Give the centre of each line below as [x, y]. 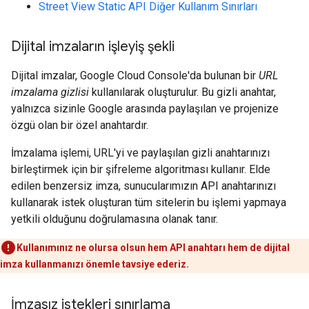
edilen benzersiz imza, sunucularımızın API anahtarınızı [143, 186]
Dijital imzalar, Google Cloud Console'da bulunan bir [135, 76]
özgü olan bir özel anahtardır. [80, 125]
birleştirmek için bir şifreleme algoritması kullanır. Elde [141, 169]
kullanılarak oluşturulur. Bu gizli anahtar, [182, 92]
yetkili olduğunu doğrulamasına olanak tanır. [114, 219]
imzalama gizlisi [50, 92]
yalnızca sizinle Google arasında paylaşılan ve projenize [145, 109]
